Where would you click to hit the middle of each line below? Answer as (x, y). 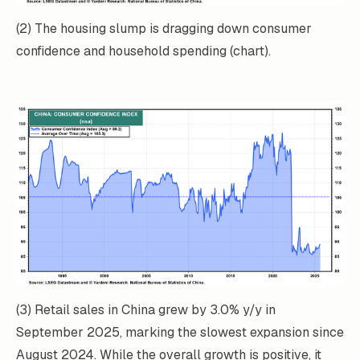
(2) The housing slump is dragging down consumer (164, 29)
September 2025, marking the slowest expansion (163, 332)
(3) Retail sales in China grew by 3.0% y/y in (146, 309)
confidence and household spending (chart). (143, 51)
